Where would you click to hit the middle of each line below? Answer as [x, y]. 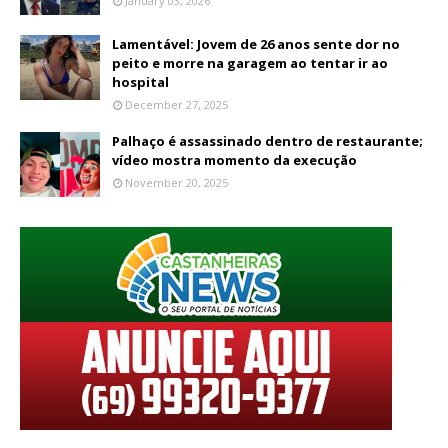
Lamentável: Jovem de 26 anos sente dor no [256, 43]
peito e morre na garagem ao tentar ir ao [250, 62]
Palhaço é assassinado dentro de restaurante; [267, 140]
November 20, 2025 [176, 182]
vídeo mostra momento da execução [234, 159]
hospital [140, 81]
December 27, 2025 [176, 104]
